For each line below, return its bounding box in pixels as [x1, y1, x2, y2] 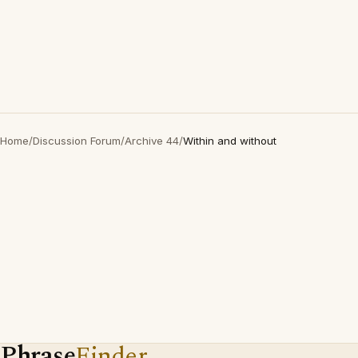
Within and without [183, 134, 276, 147]
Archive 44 [125, 134, 179, 147]
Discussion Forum [33, 134, 121, 147]
